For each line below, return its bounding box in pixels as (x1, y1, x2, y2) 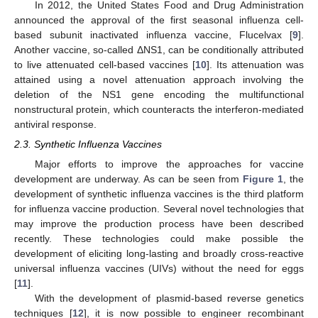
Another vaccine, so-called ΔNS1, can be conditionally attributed (14, 43, 304, 55)
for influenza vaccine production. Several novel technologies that (14, 202, 304, 214)
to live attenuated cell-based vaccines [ (14, 58, 195, 70)
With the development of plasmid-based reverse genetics (34, 292, 304, 304)
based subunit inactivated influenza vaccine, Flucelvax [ (14, 28, 292, 40)
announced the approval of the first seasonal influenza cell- (14, 13, 304, 26)
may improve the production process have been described (14, 217, 304, 229)
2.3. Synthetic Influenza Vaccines (14, 138, 162, 150)
